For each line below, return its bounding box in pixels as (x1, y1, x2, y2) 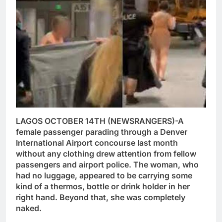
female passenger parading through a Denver (16, 126, 187, 137)
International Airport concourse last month (16, 137, 178, 148)
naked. (16, 203, 42, 213)
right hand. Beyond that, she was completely (16, 192, 185, 202)
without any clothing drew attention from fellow (16, 148, 196, 159)
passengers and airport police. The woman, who (16, 159, 199, 169)
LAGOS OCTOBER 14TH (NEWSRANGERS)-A (16, 115, 184, 126)
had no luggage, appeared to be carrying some (16, 170, 192, 180)
